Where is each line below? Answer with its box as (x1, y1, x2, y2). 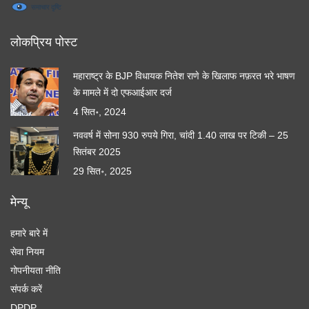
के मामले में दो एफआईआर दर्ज (73, 87, 172, 99)
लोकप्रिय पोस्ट (10, 35, 77, 50)
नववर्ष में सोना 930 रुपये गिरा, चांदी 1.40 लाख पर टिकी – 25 (73, 130, 288, 141)
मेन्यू (10, 195, 28, 210)
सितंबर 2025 (73, 146, 121, 158)
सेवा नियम (10, 246, 44, 258)
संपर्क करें (10, 283, 42, 295)
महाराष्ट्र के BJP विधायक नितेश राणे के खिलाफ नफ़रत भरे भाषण (73, 70, 295, 82)
